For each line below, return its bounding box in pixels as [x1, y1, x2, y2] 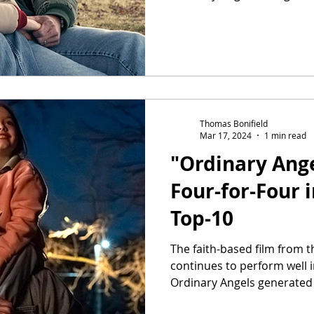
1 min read [264, 130, 306, 141]
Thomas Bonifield [200, 117, 268, 129]
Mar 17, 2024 [200, 130, 252, 141]
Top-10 [170, 205, 233, 232]
